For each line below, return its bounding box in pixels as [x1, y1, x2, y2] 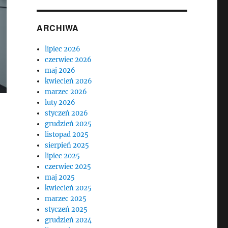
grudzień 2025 [45, 120, 92, 128]
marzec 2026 [45, 88, 88, 96]
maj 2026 [45, 66, 76, 75]
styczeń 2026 [45, 109, 89, 118]
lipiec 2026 [45, 45, 81, 53]
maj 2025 [45, 173, 75, 182]
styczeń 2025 [45, 205, 88, 214]
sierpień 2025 [45, 141, 90, 150]
